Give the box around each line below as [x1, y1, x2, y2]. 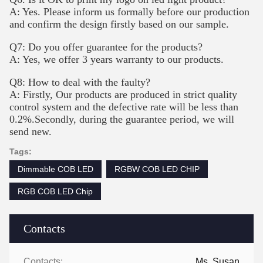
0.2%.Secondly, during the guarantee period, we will [9, 113, 234, 126]
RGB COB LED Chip [18, 187, 93, 197]
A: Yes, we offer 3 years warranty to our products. [9, 53, 224, 66]
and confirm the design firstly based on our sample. [9, 18, 229, 31]
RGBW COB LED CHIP [114, 164, 200, 174]
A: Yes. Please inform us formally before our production [9, 6, 249, 18]
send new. [9, 126, 52, 138]
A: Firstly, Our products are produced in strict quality [9, 89, 237, 101]
